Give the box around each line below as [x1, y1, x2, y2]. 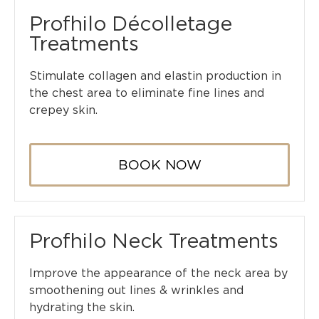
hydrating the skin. [29, 300, 135, 315]
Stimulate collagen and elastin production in [29, 69, 281, 83]
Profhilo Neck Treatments [29, 229, 278, 253]
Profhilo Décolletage [29, 11, 232, 36]
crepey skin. [29, 103, 98, 117]
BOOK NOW [117, 157, 202, 174]
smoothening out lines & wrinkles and [29, 283, 244, 298]
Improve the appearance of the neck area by [29, 266, 288, 281]
